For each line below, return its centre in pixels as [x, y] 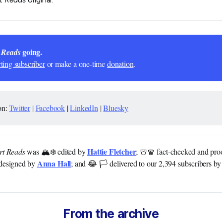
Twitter [20, 108]
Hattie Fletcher [112, 152]
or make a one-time [76, 64]
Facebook [50, 108]
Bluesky [116, 108]
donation [120, 64]
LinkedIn [84, 108]
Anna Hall [54, 164]
